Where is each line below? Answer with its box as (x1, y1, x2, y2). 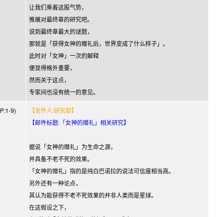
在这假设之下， (29, 203, 70, 211)
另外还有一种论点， (29, 179, 81, 187)
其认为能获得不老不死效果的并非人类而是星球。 (29, 191, 157, 199)
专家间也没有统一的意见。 (29, 88, 99, 96)
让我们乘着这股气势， (29, 3, 87, 11)
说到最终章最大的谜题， (29, 27, 93, 35)
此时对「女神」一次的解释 (29, 51, 99, 60)
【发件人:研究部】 (29, 106, 77, 114)
